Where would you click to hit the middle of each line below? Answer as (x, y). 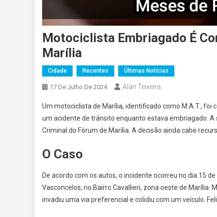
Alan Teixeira (142, 87)
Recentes (95, 71)
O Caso (62, 154)
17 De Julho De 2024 (78, 87)
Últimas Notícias (146, 71)
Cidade (57, 71)
